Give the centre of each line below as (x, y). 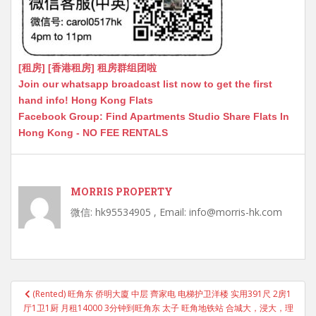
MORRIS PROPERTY (122, 192)
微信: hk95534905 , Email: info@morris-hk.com (176, 212)
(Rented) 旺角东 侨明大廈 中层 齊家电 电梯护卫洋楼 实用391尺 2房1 (162, 294)
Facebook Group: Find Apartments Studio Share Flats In (154, 116)
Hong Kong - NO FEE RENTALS (93, 133)
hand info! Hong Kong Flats (86, 100)
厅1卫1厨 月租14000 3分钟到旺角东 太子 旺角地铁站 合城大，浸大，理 (158, 308)
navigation (42, 298)
